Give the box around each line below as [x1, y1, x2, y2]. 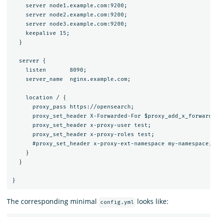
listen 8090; [12, 66, 87, 73]
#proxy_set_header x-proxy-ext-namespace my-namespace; [12, 140, 212, 147]
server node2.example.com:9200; [12, 11, 127, 18]
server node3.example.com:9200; [12, 20, 127, 27]
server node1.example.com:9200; [12, 2, 127, 9]
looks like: [135, 197, 169, 206]
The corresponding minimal [7, 197, 99, 206]
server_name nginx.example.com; [12, 76, 131, 82]
